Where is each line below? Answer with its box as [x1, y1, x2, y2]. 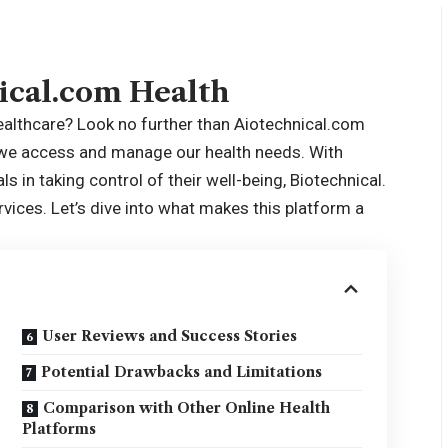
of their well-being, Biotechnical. [143, 170, 387, 190]
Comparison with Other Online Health [43, 399, 331, 417]
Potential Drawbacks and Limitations [41, 363, 323, 381]
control [89, 170, 144, 190]
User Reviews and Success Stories [42, 327, 298, 345]
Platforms [22, 420, 97, 438]
